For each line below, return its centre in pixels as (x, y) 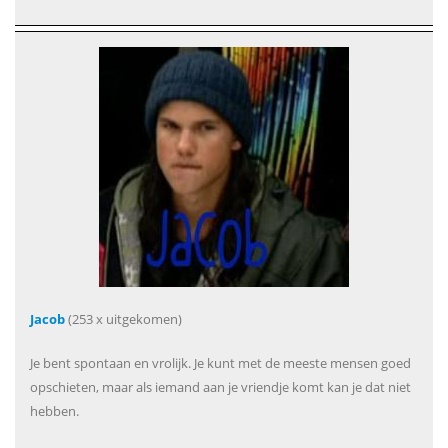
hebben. (54, 411)
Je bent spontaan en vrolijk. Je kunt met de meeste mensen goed (220, 363)
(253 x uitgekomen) (123, 319)
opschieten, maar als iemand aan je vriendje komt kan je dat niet (220, 387)
